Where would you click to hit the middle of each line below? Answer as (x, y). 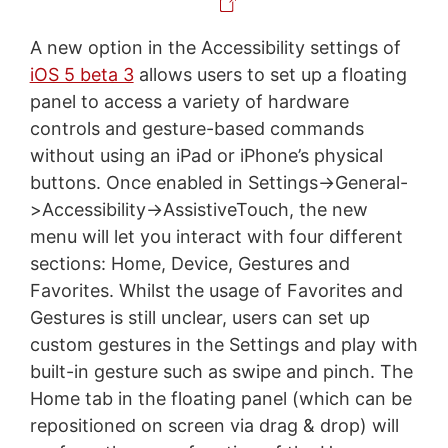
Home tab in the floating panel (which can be (220, 399)
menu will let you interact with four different (216, 237)
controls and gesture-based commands (196, 129)
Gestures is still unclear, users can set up (199, 318)
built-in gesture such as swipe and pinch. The (221, 372)
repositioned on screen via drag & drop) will (214, 426)
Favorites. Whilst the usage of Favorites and (216, 291)
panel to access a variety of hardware (189, 102)
